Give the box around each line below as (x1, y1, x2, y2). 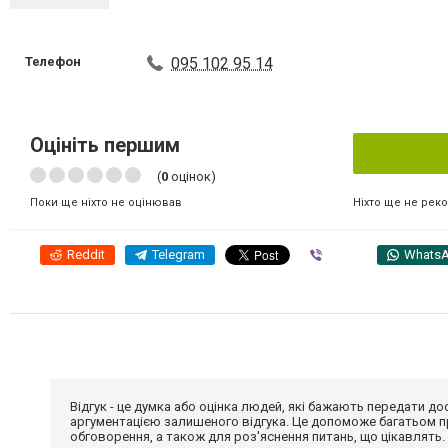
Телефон (25, 54, 81, 69)
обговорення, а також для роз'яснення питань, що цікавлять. (70, 429, 445, 444)
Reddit (67, 247, 105, 262)
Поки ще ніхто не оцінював (30, 196, 182, 209)
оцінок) (168, 169, 216, 184)
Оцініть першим (30, 133, 180, 157)
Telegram (152, 247, 205, 262)
